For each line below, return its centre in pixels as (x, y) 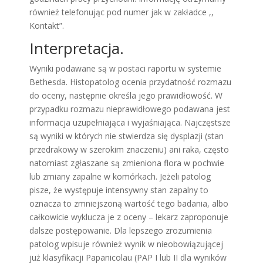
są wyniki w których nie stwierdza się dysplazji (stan (127, 136)
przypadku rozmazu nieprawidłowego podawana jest (130, 109)
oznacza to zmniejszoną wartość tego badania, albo (129, 203)
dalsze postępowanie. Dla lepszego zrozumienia (121, 230)
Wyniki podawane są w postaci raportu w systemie (125, 68)
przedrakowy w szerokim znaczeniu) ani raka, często (129, 149)
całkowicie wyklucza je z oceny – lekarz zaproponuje (129, 217)
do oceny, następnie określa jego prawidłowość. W (126, 95)
